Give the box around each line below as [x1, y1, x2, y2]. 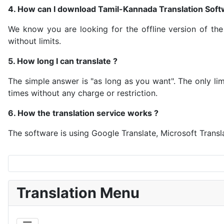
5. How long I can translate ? [8, 56, 117, 66]
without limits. [8, 36, 61, 46]
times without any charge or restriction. [8, 88, 157, 98]
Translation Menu [16, 184, 139, 201]
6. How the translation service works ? [8, 108, 158, 118]
